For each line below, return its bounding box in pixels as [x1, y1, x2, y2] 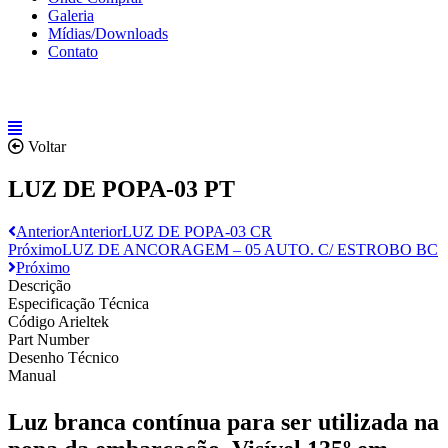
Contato [48, 43, 98, 60]
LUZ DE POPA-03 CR [122, 222, 272, 240]
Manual [8, 366, 56, 384]
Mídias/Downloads [48, 25, 168, 42]
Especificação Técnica [8, 294, 149, 312]
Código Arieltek [8, 312, 109, 330]
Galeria [48, 7, 94, 24]
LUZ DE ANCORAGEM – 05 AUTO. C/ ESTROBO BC [62, 240, 438, 258]
